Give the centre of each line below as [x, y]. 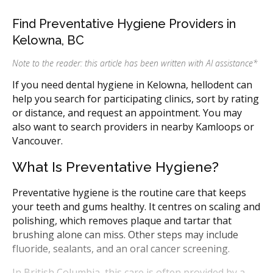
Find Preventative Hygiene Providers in [124, 24]
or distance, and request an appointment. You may [127, 113]
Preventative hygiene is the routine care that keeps [129, 193]
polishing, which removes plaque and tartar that [122, 221]
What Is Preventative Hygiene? [115, 167]
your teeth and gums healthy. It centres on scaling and [136, 207]
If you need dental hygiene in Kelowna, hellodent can [132, 85]
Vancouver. [37, 141]
